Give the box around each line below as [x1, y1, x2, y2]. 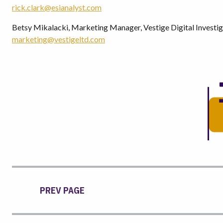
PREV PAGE [40, 185, 85, 196]
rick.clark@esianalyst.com [12, 2, 102, 12]
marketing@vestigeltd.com [12, 34, 105, 44]
